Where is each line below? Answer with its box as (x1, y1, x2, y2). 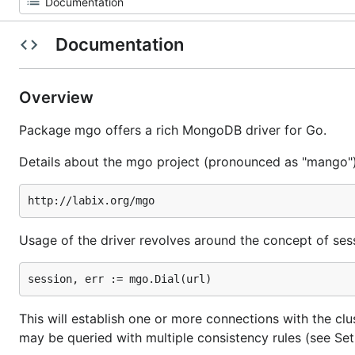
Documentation (51, 34, 188, 55)
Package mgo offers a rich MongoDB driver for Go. (19, 122, 326, 138)
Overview (19, 88, 97, 107)
